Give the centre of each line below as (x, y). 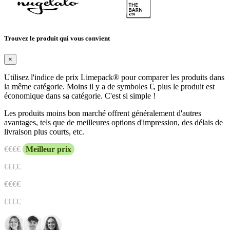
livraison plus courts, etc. (44, 131)
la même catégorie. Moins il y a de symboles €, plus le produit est (109, 86)
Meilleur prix (49, 149)
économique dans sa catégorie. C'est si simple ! (80, 95)
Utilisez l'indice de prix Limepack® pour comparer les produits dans (114, 77)
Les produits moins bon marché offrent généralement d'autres (103, 113)
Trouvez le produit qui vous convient (57, 38)
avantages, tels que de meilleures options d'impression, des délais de (113, 122)
